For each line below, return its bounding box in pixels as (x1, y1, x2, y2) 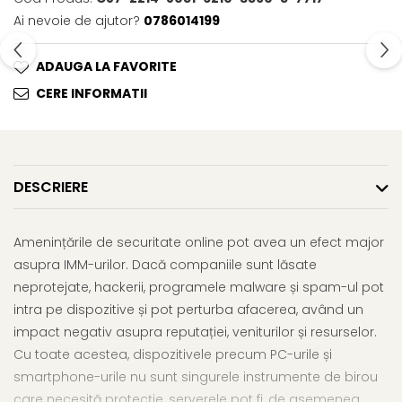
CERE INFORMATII (36, 84, 147, 103)
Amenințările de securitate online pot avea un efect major (13, 233, 384, 252)
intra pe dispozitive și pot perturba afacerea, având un (13, 301, 363, 319)
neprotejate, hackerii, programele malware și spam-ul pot (13, 278, 384, 297)
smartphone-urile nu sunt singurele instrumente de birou (13, 368, 378, 387)
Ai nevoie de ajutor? (13, 12, 140, 31)
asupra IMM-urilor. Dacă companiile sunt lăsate (13, 256, 317, 275)
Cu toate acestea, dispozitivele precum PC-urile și (13, 345, 332, 364)
